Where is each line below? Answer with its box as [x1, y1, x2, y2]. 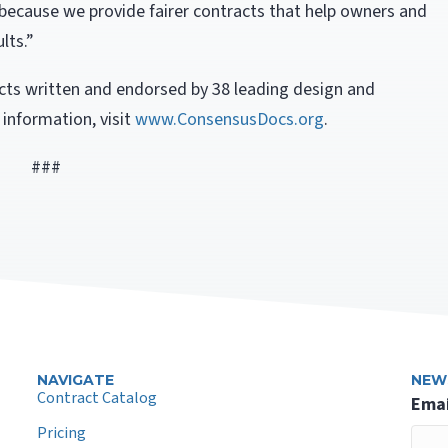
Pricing [37, 422, 87, 444]
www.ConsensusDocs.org [135, 107, 324, 132]
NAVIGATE [37, 371, 115, 389]
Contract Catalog [37, 387, 158, 409]
